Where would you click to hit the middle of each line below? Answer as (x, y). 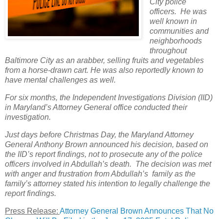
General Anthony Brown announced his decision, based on (107, 144)
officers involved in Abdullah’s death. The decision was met (108, 164)
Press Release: (32, 211)
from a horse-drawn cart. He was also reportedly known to (104, 70)
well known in (173, 22)
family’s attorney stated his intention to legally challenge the (108, 183)
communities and (179, 31)
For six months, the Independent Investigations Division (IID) (109, 97)
